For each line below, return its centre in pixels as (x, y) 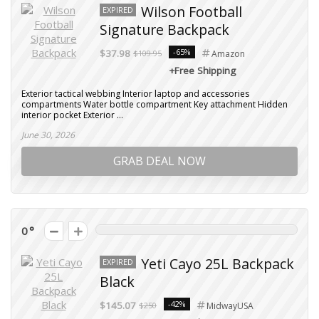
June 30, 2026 (48, 135)
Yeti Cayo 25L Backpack (218, 264)
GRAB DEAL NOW (159, 161)
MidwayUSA (230, 306)
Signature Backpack (164, 30)
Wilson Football (192, 12)
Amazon (228, 54)
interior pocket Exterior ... (72, 115)
